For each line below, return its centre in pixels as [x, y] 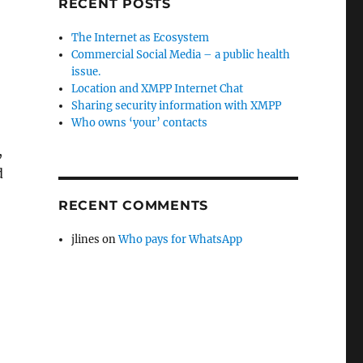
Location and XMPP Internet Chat [158, 89]
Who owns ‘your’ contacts [140, 123]
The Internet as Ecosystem [141, 38]
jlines [86, 239]
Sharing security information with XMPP [177, 106]
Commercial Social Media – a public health [181, 55]
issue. [86, 72]
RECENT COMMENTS [133, 205]
